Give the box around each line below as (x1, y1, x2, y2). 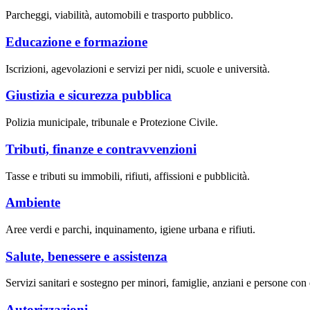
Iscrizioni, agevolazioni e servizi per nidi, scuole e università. (6, 62, 270, 75)
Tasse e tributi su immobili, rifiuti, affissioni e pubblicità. (6, 170, 250, 182)
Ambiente (6, 195, 60, 210)
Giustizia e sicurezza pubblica (6, 88, 172, 103)
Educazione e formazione (6, 35, 147, 49)
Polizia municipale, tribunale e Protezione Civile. (6, 116, 218, 129)
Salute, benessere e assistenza (6, 248, 167, 264)
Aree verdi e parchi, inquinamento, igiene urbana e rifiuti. (6, 224, 255, 236)
